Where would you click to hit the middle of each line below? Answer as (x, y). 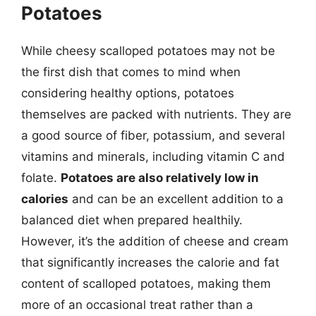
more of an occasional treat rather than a (137, 304)
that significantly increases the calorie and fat (150, 262)
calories (45, 199)
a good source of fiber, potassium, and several (153, 135)
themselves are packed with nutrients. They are (156, 114)
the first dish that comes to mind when (131, 72)
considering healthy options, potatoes (128, 93)
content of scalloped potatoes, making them (146, 283)
